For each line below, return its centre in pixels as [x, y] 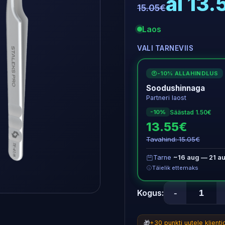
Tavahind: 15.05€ [173, 139]
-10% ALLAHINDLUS [188, 73]
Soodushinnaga [176, 88]
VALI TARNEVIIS [165, 48]
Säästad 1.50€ [191, 112]
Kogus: [150, 193]
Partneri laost [166, 98]
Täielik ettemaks [175, 168]
